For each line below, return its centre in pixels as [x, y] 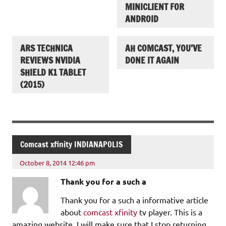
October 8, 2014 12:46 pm [58, 163]
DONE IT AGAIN [152, 60]
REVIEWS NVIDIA [50, 60]
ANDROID [142, 19]
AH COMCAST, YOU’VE [163, 48]
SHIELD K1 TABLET [53, 72]
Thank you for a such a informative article [134, 200]
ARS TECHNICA [46, 48]
